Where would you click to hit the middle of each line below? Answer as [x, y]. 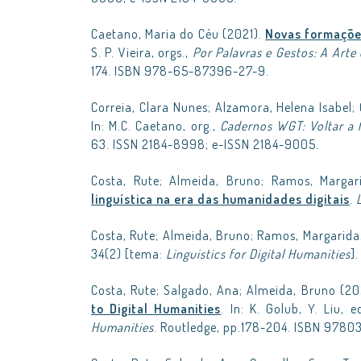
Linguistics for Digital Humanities [258, 254]
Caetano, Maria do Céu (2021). [178, 34]
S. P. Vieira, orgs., [142, 52]
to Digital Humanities [156, 309]
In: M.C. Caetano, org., [156, 126]
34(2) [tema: [129, 254]
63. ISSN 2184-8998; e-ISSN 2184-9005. [205, 144]
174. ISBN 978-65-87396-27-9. [180, 71]
